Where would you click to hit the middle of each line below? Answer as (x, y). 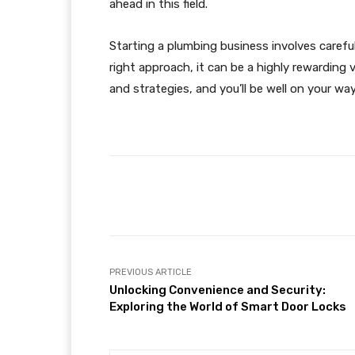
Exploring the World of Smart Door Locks (228, 307)
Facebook (267, 195)
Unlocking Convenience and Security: (218, 290)
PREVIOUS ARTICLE (151, 272)
